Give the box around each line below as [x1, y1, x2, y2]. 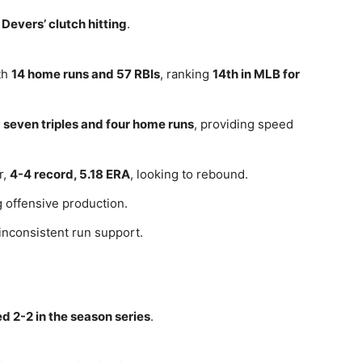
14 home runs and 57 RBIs [11, 66, 160, 82]
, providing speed [194, 116, 293, 132]
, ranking [160, 66, 213, 82]
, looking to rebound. [130, 166, 248, 182]
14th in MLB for [213, 66, 300, 82]
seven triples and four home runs [3, 116, 194, 132]
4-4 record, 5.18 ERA [10, 166, 130, 182]
